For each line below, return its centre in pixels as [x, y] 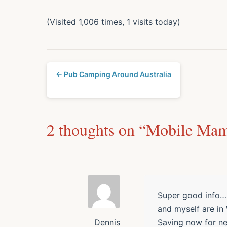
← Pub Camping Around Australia [113, 74]
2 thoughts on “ [96, 130]
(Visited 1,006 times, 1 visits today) [113, 22]
